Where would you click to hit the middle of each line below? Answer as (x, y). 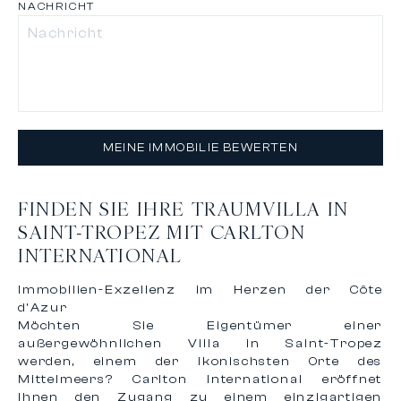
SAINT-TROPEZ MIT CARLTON (163, 231)
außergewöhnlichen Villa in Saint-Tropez (200, 343)
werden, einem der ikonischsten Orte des (200, 361)
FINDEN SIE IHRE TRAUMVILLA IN (183, 208)
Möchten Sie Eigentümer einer (200, 325)
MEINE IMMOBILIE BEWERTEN (200, 148)
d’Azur (43, 307)
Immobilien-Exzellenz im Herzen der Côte (200, 290)
